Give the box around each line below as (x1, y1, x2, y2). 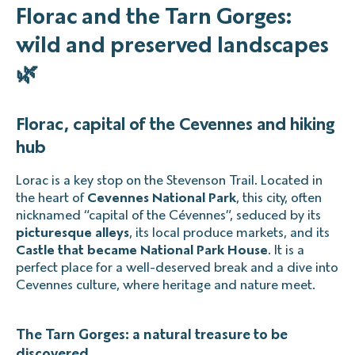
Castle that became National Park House (16, 242, 268, 258)
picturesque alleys (16, 224, 129, 240)
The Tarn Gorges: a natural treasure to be (16, 326, 288, 343)
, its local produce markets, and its (129, 224, 330, 240)
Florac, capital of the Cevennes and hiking (16, 113, 334, 135)
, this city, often (236, 189, 322, 205)
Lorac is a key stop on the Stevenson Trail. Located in (16, 172, 323, 188)
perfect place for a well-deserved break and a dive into (16, 259, 338, 275)
